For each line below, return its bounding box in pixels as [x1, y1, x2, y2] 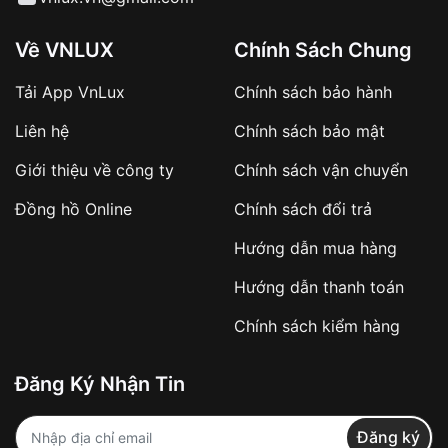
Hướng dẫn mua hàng [234, 237, 397, 258]
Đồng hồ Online [15, 198, 132, 219]
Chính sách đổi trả [234, 198, 372, 219]
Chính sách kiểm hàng [234, 315, 400, 336]
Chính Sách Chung [234, 37, 412, 62]
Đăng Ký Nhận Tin [15, 371, 185, 396]
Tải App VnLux [15, 81, 125, 102]
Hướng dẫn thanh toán [234, 276, 404, 297]
